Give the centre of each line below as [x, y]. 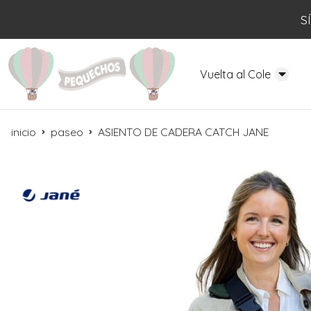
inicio [24, 132]
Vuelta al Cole [235, 75]
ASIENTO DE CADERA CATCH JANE [183, 132]
